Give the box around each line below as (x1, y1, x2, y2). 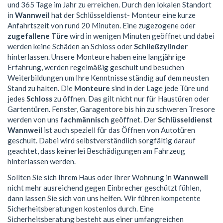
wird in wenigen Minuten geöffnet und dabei (68, 31, 215, 41)
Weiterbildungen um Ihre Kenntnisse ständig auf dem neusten (7, 73, 209, 83)
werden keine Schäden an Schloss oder (7, 42, 134, 51)
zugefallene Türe (7, 31, 68, 41)
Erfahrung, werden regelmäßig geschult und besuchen (7, 63, 184, 72)
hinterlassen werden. (7, 157, 76, 166)
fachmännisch (60, 115, 109, 124)
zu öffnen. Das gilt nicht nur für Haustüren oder (52, 94, 210, 104)
